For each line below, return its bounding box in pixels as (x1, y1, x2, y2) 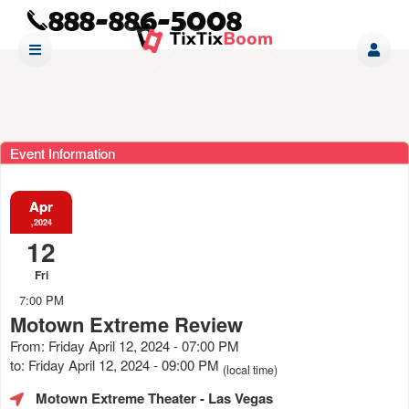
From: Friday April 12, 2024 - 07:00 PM (10, 335, 239, 355)
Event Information (10, 142, 115, 163)
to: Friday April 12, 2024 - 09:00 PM (10, 354, 223, 374)
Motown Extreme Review (10, 309, 243, 339)
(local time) (223, 361, 278, 378)
